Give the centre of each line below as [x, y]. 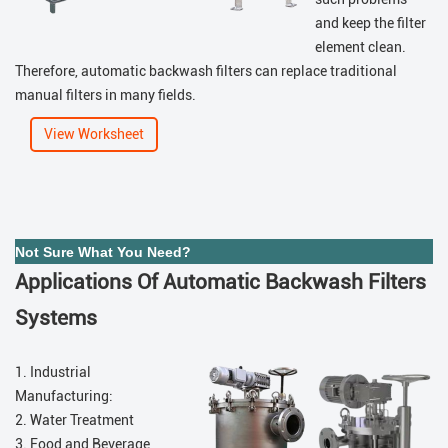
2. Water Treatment [74, 420]
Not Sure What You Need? [103, 252]
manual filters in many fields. [105, 95]
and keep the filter [370, 23]
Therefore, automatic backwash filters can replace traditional [206, 71]
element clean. [360, 47]
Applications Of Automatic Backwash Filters [220, 282]
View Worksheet [94, 134]
